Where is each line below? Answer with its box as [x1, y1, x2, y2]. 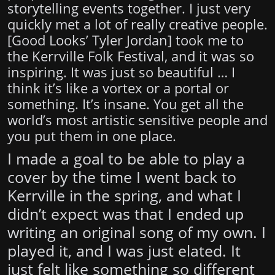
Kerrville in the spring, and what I [7, 185, 241, 206]
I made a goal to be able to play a [7, 148, 245, 169]
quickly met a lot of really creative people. [7, 15, 268, 34]
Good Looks [12, 31, 86, 50]
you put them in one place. [7, 127, 176, 145]
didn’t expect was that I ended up [7, 203, 244, 225]
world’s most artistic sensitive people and [7, 111, 268, 130]
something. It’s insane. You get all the [7, 95, 244, 114]
